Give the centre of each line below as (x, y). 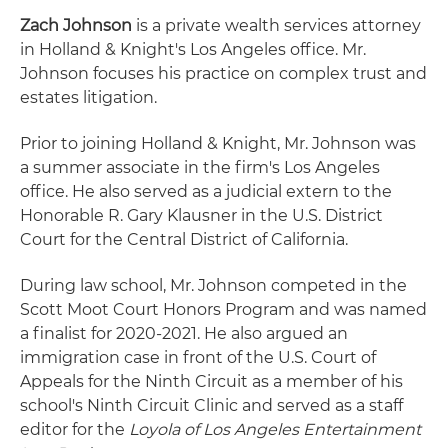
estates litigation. (88, 97)
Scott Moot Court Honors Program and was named (223, 309)
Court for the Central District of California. (184, 239)
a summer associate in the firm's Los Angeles (200, 167)
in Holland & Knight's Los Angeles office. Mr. (193, 49)
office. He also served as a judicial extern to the (206, 191)
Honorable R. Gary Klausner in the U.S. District (201, 215)
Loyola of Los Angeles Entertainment (275, 429)
